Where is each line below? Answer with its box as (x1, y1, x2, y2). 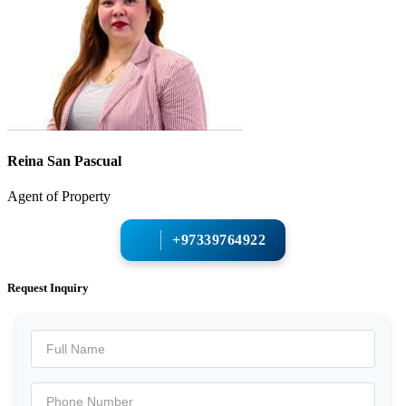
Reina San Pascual (7, 152, 121, 169)
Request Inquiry (7, 281, 89, 295)
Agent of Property (7, 188, 111, 205)
